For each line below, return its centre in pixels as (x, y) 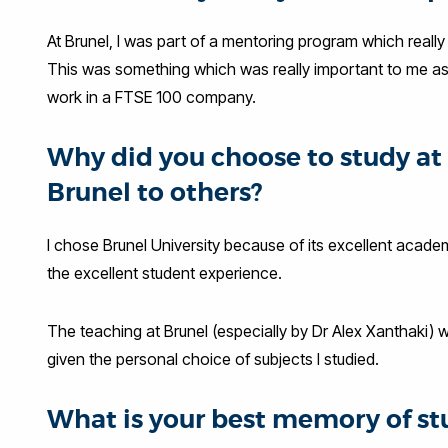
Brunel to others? (155, 192)
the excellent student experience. (164, 272)
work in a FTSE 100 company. (151, 96)
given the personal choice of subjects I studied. (213, 358)
